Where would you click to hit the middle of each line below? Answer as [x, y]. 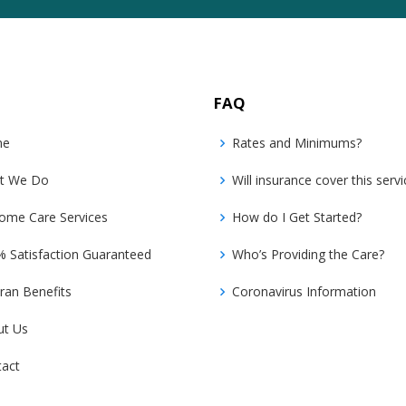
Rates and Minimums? [297, 143]
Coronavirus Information [304, 291]
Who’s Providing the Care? [308, 254]
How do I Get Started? [297, 217]
